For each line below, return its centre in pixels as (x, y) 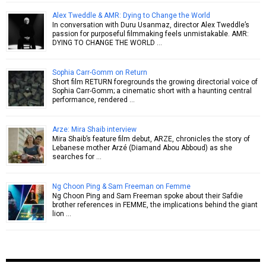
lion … (62, 213)
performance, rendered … (94, 99)
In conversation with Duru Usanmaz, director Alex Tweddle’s (151, 25)
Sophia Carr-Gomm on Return (100, 72)
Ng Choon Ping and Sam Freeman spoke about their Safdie (148, 196)
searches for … (77, 156)
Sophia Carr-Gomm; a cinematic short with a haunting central (152, 91)
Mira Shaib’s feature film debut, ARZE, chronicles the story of (151, 139)
